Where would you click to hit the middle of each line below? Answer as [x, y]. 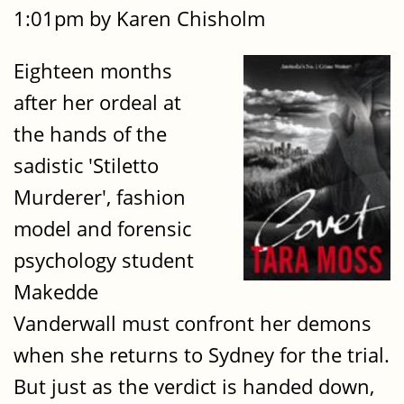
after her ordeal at [97, 102]
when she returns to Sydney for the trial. [202, 354]
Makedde [56, 291]
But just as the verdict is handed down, [194, 386]
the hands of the [90, 133]
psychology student [104, 260]
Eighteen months [93, 70]
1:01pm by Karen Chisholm [139, 19]
